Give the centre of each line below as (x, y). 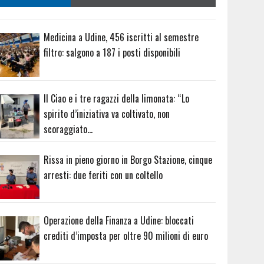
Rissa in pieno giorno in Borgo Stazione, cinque (128, 159)
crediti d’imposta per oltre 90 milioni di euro (126, 236)
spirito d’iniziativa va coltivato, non (107, 113)
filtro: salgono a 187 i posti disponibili (112, 52)
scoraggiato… (68, 129)
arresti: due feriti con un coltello (103, 175)
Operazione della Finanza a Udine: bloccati (119, 221)
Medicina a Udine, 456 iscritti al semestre (121, 37)
